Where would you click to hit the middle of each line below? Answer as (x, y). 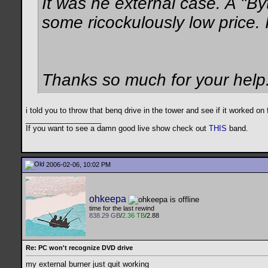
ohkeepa (108, 199)
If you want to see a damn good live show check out (117, 129)
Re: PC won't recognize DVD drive (79, 248)
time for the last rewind (122, 208)
